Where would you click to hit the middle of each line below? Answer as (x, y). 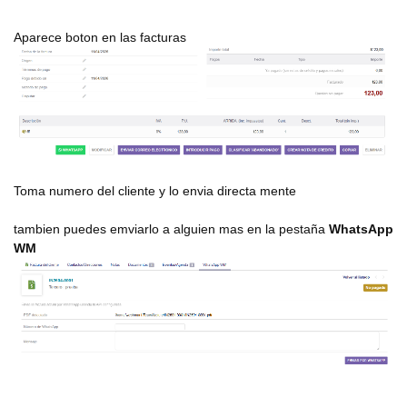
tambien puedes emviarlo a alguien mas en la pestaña (171, 229)
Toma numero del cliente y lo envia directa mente (157, 191)
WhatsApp (361, 229)
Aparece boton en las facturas (102, 37)
